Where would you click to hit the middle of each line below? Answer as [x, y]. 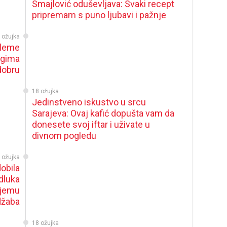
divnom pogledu [64, 136]
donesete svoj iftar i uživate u [91, 124]
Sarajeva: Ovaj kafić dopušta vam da [103, 113]
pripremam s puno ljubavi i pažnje [99, 15]
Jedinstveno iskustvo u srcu [89, 102]
